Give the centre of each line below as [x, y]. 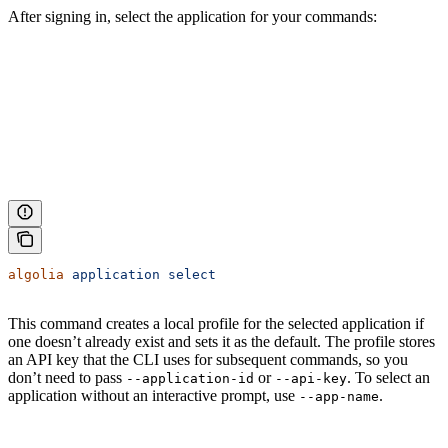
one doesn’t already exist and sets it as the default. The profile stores [221, 342]
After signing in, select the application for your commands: [192, 17]
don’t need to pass [67, 378]
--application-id [190, 379]
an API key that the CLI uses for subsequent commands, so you [208, 360]
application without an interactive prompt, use [153, 396]
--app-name [339, 397]
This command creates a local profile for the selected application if [216, 324]
